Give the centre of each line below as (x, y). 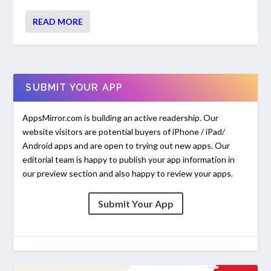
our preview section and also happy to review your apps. (128, 174)
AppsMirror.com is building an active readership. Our (121, 118)
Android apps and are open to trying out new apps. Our (126, 146)
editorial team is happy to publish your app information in (129, 160)
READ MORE (58, 22)
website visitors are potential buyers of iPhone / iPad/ (124, 132)
